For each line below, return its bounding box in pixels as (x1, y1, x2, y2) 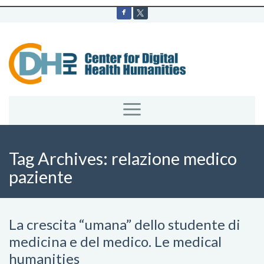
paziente (9, 167, 72, 187)
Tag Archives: (9, 148, 111, 169)
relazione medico (111, 148, 237, 169)
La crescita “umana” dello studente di (9, 216, 240, 233)
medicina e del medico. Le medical (9, 233, 222, 250)
